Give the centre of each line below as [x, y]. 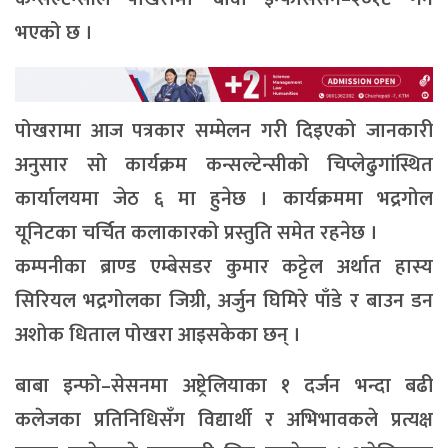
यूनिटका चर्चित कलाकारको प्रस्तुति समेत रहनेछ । [196, 232]
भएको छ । [54, 33]
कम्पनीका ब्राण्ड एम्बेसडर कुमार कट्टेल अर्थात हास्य [224, 266]
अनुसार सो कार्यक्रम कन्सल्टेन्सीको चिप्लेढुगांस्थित [224, 164]
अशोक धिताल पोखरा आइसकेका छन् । [158, 334]
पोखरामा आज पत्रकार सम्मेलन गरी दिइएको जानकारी [224, 130]
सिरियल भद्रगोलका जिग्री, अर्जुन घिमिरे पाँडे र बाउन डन [224, 300]
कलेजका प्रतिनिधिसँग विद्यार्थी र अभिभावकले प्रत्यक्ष [224, 419]
